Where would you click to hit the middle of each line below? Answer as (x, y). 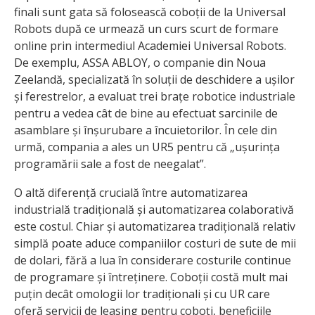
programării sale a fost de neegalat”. (110, 164)
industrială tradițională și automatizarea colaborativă (154, 210)
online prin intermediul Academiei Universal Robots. (150, 46)
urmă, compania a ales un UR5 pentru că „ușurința (147, 147)
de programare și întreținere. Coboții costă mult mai (151, 277)
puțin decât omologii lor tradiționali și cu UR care (142, 294)
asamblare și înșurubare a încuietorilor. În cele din (146, 130)
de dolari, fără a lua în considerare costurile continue (153, 261)
